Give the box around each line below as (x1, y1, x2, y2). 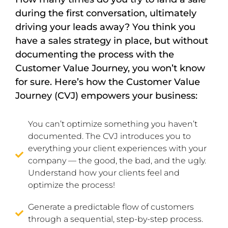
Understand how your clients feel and (28, 168, 180, 178)
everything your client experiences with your (28, 144, 207, 153)
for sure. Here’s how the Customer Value (15, 76, 200, 88)
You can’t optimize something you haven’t (28, 119, 197, 129)
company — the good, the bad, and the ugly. (28, 156, 206, 165)
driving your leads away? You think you (15, 21, 195, 33)
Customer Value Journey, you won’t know (15, 63, 205, 74)
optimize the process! (28, 180, 115, 190)
